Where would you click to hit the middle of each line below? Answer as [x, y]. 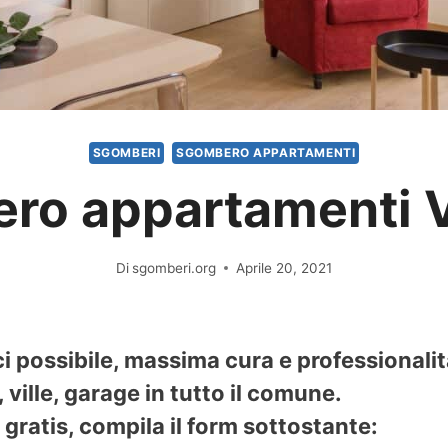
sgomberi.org [174, 267]
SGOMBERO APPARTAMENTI [265, 153]
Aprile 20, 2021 [284, 267]
